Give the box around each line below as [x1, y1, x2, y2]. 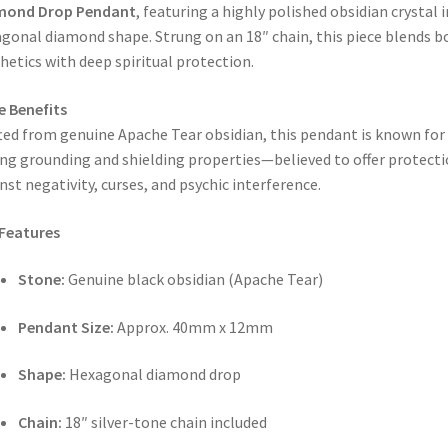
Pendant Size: [17, 316, 114, 337]
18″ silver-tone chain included [61, 412, 267, 433]
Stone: [17, 269, 65, 290]
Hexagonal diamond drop [65, 364, 241, 385]
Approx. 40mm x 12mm [113, 316, 273, 337]
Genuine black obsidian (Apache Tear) [64, 269, 323, 290]
